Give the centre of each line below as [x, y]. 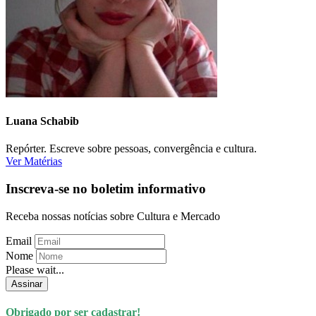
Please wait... [35, 269]
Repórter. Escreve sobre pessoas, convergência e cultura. [131, 149]
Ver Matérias [34, 162]
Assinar [27, 284]
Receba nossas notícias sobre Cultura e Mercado [113, 216]
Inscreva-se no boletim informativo [106, 189]
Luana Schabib [42, 121]
